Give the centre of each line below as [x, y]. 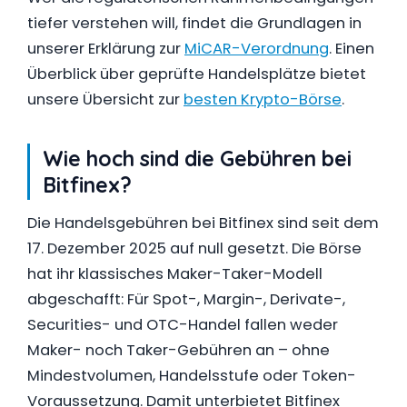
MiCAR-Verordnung [257, 49]
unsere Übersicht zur [105, 99]
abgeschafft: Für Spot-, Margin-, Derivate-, [186, 299]
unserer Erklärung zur [106, 49]
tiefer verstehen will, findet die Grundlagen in [194, 23]
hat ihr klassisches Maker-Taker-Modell [175, 274]
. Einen [352, 49]
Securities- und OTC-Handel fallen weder [183, 325]
